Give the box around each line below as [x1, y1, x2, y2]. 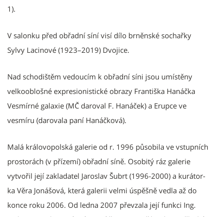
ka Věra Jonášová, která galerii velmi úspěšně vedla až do [7, 185, 197, 195]
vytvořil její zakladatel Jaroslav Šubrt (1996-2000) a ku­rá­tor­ [7, 170, 205, 181]
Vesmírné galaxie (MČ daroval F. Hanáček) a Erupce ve [7, 100, 186, 110]
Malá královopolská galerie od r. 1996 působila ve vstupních [7, 141, 208, 152]
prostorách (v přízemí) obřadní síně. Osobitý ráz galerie [7, 156, 190, 166]
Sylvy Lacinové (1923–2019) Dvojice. [7, 45, 131, 55]
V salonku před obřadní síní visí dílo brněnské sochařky [7, 30, 191, 40]
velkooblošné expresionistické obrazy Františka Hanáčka [7, 86, 195, 96]
